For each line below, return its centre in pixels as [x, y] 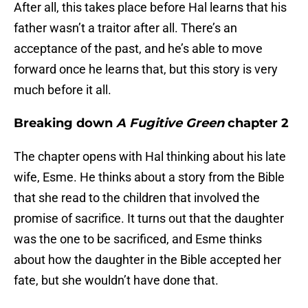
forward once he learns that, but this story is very [146, 69]
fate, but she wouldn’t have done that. [116, 280]
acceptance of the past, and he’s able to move [138, 49]
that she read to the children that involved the [137, 198]
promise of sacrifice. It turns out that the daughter [149, 219]
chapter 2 [256, 123]
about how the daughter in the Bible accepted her [147, 260]
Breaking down [65, 123]
